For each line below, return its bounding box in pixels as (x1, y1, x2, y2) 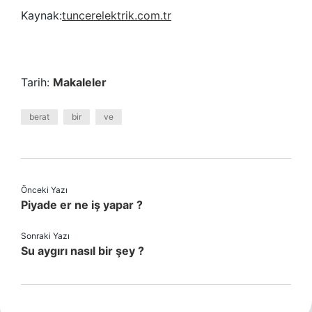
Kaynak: (21, 8, 62, 22)
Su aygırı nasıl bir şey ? (21, 244, 144, 258)
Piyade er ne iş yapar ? (21, 198, 143, 212)
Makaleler (53, 75, 107, 89)
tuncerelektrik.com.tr (62, 8, 171, 22)
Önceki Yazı (21, 185, 68, 195)
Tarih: (21, 75, 53, 89)
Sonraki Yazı (21, 231, 70, 241)
